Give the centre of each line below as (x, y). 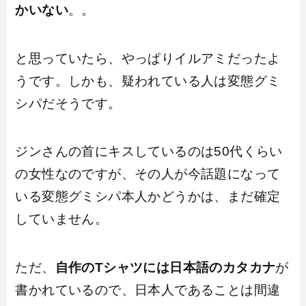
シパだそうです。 (68, 103)
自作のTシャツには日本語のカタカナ (165, 267)
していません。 (62, 219)
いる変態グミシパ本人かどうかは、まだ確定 (148, 197)
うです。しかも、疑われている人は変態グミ (148, 81)
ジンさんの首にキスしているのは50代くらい (149, 152)
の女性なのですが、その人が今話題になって (148, 174)
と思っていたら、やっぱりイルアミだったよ (148, 58)
